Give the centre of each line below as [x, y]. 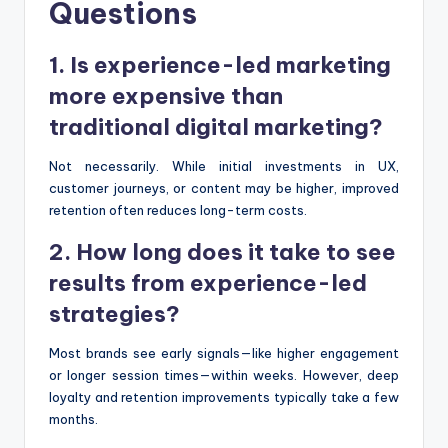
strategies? [114, 314]
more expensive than [166, 96]
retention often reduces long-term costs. [178, 210]
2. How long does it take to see [222, 252]
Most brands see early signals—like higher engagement [224, 353]
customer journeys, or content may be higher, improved [224, 188]
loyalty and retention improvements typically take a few [224, 397]
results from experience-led [208, 283]
